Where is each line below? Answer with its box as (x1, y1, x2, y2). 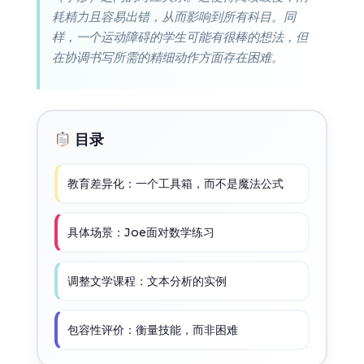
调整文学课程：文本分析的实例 (67, 274, 227, 289)
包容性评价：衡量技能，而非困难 (67, 323, 238, 338)
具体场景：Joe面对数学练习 (67, 225, 214, 240)
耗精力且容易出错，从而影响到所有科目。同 (51, 9, 296, 25)
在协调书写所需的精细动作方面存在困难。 (51, 50, 284, 66)
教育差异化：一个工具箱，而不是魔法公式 (67, 176, 284, 192)
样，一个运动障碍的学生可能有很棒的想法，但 (51, 29, 308, 45)
